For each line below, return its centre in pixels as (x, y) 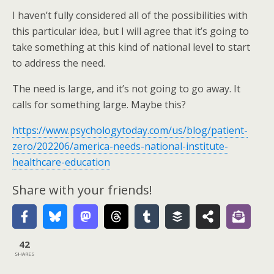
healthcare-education (61, 162)
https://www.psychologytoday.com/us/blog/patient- (130, 130)
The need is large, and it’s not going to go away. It (126, 89)
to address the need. (59, 63)
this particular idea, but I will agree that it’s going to (131, 31)
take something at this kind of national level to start (131, 47)
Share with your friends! (82, 190)
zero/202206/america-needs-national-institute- (120, 146)
